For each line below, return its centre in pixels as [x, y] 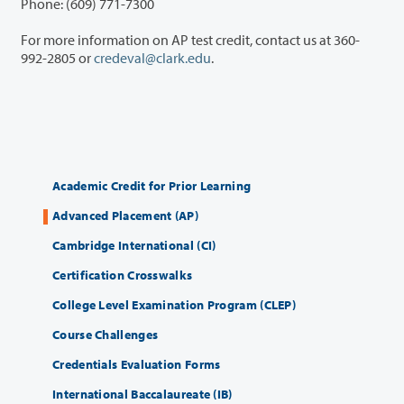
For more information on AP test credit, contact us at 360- [190, 40]
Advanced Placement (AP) [125, 216]
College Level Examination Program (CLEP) [174, 305]
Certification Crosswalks [123, 275]
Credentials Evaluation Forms [137, 365]
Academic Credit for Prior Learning [152, 186]
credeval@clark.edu [152, 58]
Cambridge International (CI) [134, 246]
